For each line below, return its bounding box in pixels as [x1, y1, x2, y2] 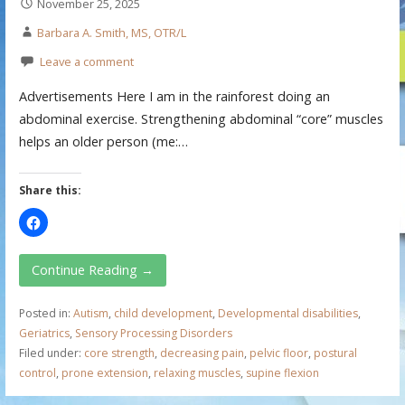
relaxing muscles [153, 364, 240, 381]
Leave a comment [39, 52, 134, 70]
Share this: [18, 182, 81, 198]
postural [313, 344, 357, 361]
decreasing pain [159, 344, 244, 361]
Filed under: [18, 344, 84, 361]
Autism [72, 305, 108, 321]
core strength [83, 344, 155, 361]
